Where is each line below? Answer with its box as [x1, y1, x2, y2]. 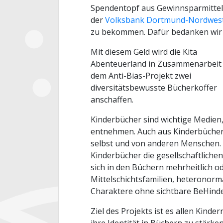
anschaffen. [91, 94, 133, 105]
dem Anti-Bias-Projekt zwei [91, 70, 191, 81]
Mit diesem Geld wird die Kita [91, 46, 197, 57]
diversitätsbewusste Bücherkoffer [91, 82, 217, 93]
